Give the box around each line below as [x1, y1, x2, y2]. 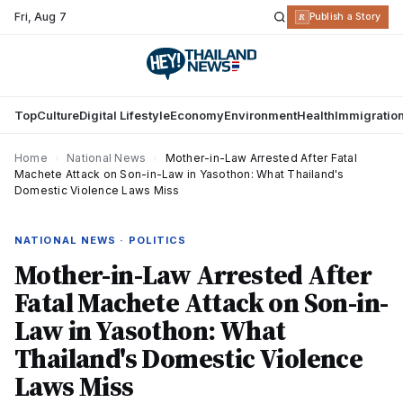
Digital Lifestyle [79, 108, 170, 122]
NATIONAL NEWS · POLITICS [14, 234, 187, 246]
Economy [170, 108, 224, 122]
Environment [224, 108, 297, 122]
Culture [37, 108, 79, 122]
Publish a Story [309, 11, 381, 22]
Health [297, 108, 335, 122]
